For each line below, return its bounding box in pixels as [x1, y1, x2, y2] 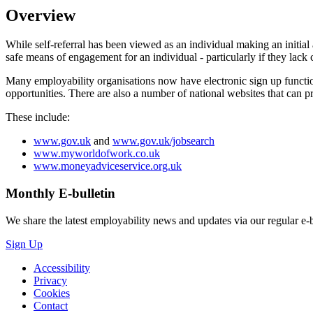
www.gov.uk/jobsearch [112, 135, 214, 147]
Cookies [34, 286, 70, 299]
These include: [6, 111, 70, 124]
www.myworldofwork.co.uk [34, 147, 160, 160]
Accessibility [34, 261, 90, 274]
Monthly [6, 186, 59, 201]
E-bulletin [59, 186, 115, 201]
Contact [34, 299, 68, 312]
